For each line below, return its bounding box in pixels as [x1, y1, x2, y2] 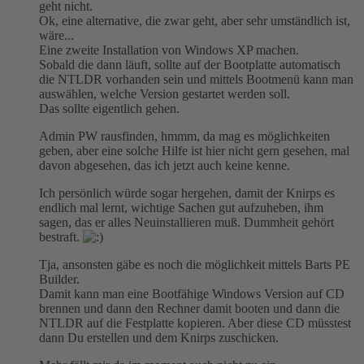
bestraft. [39, 229, 83, 244]
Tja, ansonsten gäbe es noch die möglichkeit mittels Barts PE [39, 257, 350, 271]
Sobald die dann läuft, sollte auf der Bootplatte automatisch [39, 57, 340, 71]
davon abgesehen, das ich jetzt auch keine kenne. [39, 158, 290, 172]
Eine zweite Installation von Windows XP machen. [39, 42, 299, 57]
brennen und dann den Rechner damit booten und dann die [39, 301, 340, 315]
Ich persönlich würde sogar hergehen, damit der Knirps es [39, 185, 335, 200]
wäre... [39, 28, 74, 42]
